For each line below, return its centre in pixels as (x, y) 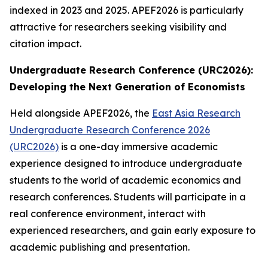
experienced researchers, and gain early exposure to (133, 230)
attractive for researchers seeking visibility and (118, 27)
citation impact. (45, 44)
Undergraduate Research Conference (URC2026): (131, 70)
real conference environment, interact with (108, 214)
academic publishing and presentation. (100, 247)
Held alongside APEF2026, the (81, 113)
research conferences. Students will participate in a (128, 197)
